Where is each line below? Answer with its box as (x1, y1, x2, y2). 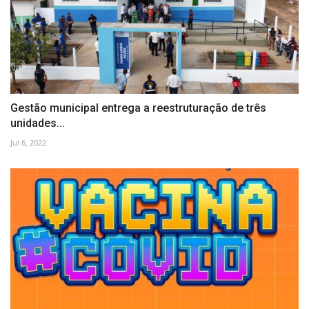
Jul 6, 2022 (10, 137, 46, 148)
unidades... (10, 117, 65, 130)
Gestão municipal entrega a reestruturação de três (10, 101, 266, 115)
